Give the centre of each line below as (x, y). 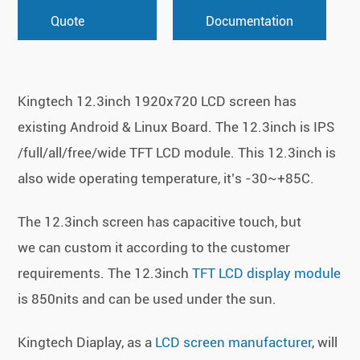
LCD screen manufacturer (234, 343)
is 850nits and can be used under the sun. (147, 299)
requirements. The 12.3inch (105, 274)
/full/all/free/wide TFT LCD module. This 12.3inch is (177, 153)
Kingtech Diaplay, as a (87, 343)
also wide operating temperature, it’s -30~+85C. (168, 179)
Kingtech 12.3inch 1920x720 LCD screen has (157, 102)
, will (325, 343)
